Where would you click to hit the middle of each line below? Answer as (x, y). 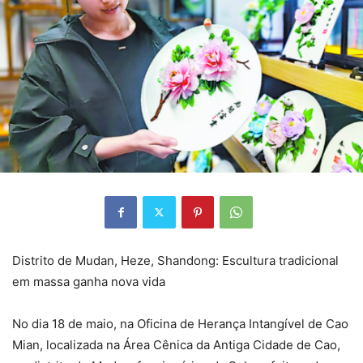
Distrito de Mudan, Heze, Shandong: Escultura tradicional (175, 260)
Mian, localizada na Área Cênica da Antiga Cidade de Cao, (176, 344)
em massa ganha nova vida (89, 281)
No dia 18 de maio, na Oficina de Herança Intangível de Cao (180, 323)
